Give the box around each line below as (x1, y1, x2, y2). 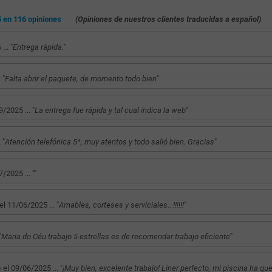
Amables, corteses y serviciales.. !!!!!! (58, 200, 184, 209)
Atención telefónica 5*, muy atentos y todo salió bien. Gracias (4, 137, 214, 146)
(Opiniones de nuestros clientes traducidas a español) (75, 14, 262, 24)
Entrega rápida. (12, 42, 64, 52)
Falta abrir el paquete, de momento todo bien (4, 73, 157, 83)
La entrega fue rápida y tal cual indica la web (34, 105, 186, 115)
